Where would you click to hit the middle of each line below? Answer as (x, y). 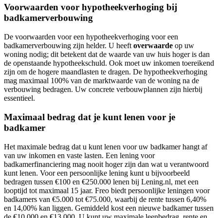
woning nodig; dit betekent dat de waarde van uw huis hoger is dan (107, 54)
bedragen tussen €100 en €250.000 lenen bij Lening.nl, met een (101, 182)
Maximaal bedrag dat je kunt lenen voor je (90, 117)
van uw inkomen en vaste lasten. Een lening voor (79, 155)
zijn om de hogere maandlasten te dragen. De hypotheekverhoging (106, 72)
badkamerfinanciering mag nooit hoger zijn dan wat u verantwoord (106, 164)
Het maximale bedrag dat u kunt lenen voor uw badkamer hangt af (106, 146)
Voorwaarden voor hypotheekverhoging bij (91, 7)
